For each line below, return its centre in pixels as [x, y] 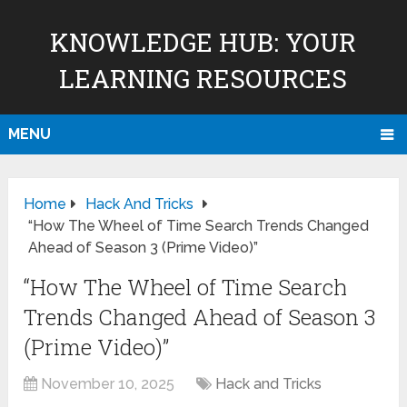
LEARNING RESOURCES [203, 79]
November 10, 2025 [108, 384]
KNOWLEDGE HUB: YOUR [203, 42]
